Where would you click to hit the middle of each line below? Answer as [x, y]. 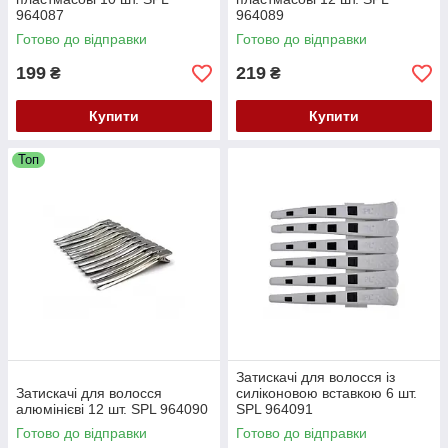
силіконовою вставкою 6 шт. [326, 393]
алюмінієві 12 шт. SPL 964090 [112, 409]
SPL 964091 [274, 409]
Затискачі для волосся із [315, 377]
